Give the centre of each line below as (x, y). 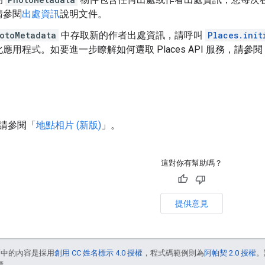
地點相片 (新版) (69, 125)
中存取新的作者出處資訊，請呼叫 (132, 35)
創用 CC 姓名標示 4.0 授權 (98, 253)
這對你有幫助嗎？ (191, 163)
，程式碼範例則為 (173, 253)
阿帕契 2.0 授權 (230, 253)
